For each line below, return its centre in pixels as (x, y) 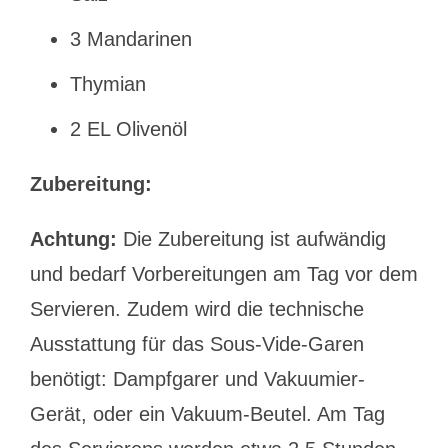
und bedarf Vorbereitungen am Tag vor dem (223, 274)
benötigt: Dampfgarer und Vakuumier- (197, 379)
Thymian (107, 84)
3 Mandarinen (130, 39)
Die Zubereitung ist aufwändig (251, 239)
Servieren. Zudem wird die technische (196, 309)
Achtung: (73, 239)
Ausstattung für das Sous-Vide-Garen (196, 344)
